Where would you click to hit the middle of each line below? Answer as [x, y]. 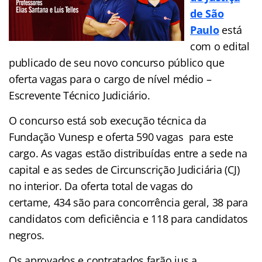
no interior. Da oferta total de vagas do [101, 186]
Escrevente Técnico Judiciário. [80, 95]
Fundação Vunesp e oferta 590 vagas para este [121, 137]
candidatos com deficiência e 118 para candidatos [129, 218]
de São [207, 13]
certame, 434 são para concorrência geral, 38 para [128, 202]
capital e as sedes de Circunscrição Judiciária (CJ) [124, 169]
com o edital [220, 46]
